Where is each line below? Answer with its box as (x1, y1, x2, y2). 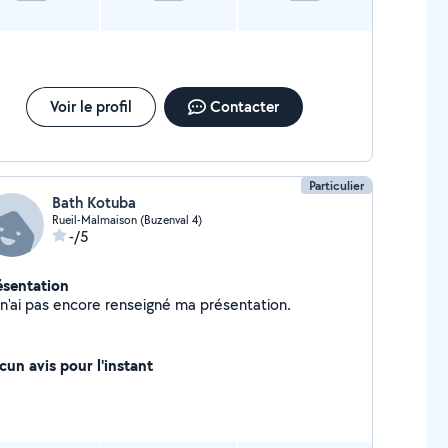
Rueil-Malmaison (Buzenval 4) (51, 212, 202, 227)
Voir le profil (49, 96, 132, 117)
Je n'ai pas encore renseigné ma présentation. (199, 294, 291, 315)
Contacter (209, 96, 279, 117)
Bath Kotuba (51, 192, 136, 213)
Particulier (309, 177, 365, 194)
